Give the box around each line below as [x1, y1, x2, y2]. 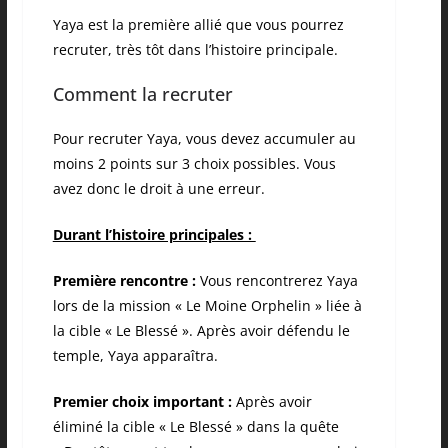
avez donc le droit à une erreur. [52, 179, 265, 199]
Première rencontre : [52, 271, 196, 291]
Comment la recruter [52, 82, 233, 107]
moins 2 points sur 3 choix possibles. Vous [52, 154, 336, 174]
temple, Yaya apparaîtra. [52, 346, 218, 366]
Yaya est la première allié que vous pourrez [52, 15, 344, 35]
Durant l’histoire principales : [52, 225, 256, 245]
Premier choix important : [52, 392, 232, 412]
